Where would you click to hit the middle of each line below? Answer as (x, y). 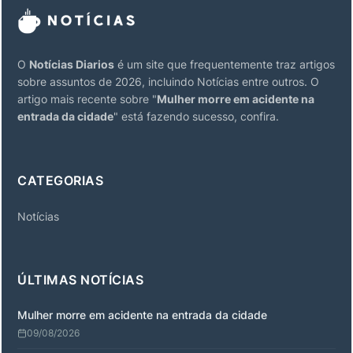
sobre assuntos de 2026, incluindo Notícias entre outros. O (168, 82)
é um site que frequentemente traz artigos (225, 64)
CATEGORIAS (60, 180)
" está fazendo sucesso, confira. (196, 116)
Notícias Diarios (72, 64)
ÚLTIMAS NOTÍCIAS (80, 280)
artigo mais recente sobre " (87, 99)
